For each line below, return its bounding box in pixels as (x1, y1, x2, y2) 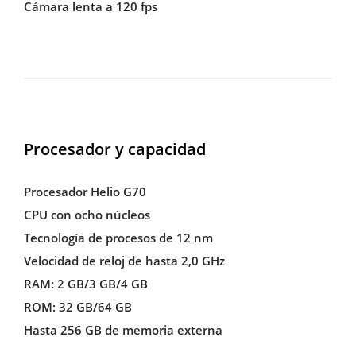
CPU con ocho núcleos (23, 207, 150, 223)
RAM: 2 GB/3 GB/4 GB (23, 276, 148, 292)
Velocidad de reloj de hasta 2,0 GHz (23, 253, 225, 269)
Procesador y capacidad (23, 138, 206, 161)
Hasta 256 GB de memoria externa (23, 322, 222, 339)
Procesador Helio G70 (23, 184, 146, 200)
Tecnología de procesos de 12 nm (23, 230, 213, 246)
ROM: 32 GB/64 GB (23, 299, 132, 315)
